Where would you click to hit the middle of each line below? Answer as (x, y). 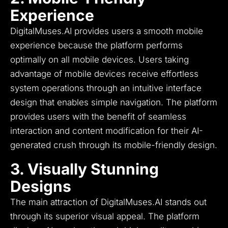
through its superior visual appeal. (78, 217)
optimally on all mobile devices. (73, 60)
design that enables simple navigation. (87, 103)
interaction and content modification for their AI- (107, 131)
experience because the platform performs (96, 46)
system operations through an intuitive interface (106, 88)
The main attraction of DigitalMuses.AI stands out (108, 202)
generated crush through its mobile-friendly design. (114, 145)
